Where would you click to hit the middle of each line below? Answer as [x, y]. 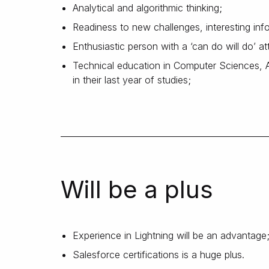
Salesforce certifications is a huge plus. [159, 255]
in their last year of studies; [132, 80]
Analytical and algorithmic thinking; [147, 8]
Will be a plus [137, 189]
